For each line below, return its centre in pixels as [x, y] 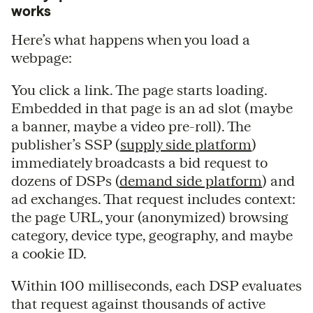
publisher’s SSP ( [66, 144]
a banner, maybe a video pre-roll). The [131, 126]
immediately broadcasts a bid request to [139, 162]
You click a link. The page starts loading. [139, 89]
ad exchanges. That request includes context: [153, 198]
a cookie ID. [49, 253]
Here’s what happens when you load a [131, 39]
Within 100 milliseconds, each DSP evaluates [156, 285]
